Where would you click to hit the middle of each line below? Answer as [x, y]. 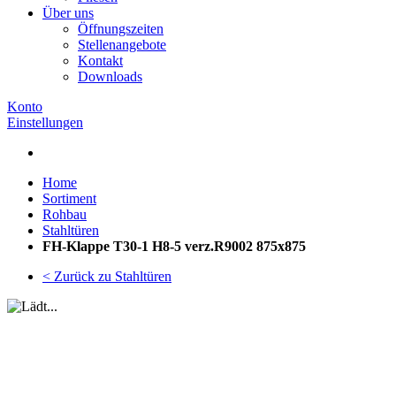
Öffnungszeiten [121, 29]
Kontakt [100, 61]
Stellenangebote [122, 45]
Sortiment [69, 198]
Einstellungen [45, 122]
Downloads [110, 76]
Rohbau [65, 214]
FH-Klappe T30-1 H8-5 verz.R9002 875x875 [174, 246]
